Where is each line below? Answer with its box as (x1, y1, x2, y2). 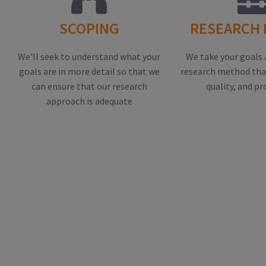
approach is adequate (46, 95, 132, 107)
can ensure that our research (31, 80, 147, 93)
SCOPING (59, 19, 119, 39)
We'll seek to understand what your (18, 50, 160, 63)
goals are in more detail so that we (18, 65, 160, 78)
